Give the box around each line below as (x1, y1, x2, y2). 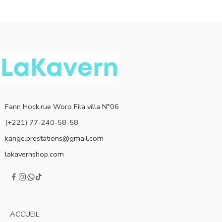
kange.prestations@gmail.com (5, 133, 104, 144)
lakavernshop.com (5, 149, 64, 160)
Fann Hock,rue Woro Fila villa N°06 (5, 102, 119, 112)
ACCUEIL (10, 209, 39, 220)
